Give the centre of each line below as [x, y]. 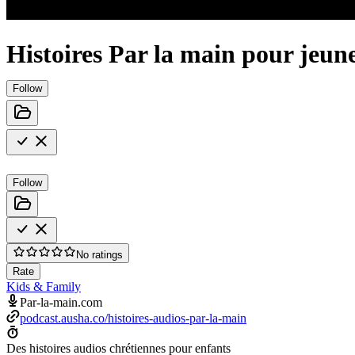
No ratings [99, 254]
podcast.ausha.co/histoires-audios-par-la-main [133, 318]
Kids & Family [44, 286]
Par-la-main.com [61, 302]
